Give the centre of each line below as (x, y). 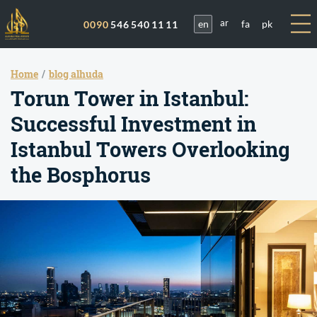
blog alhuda (76, 74)
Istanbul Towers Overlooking (150, 150)
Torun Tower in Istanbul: (129, 99)
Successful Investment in (133, 124)
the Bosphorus (81, 175)
